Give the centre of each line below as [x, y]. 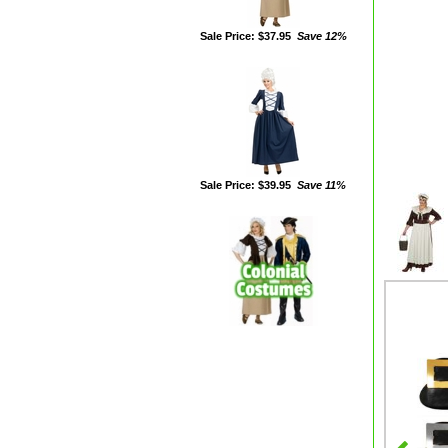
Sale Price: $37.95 [245, 36]
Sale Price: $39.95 [245, 185]
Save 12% [318, 36]
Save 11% [318, 185]
